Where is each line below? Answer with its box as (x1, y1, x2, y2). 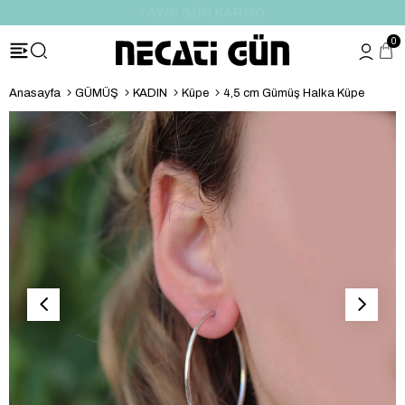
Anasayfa (9, 87, 61, 99)
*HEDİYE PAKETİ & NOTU (118, 5, 287, 20)
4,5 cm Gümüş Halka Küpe (223, 87, 364, 99)
